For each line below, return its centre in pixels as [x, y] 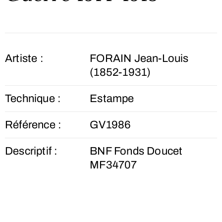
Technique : [33, 99]
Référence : [33, 125]
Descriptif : [31, 151]
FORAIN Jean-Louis [139, 58]
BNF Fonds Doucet [136, 151]
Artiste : [24, 58]
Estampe [112, 99]
